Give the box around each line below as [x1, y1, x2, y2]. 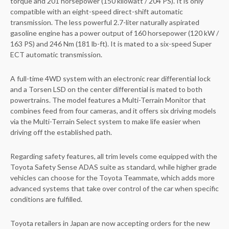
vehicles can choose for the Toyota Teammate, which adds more [10, 173, 215, 182]
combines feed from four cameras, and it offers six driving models [10, 106, 216, 115]
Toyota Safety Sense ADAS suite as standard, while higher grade [10, 162, 217, 171]
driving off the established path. [10, 127, 112, 136]
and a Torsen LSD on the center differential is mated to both [10, 84, 202, 94]
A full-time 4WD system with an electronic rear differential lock [10, 74, 211, 83]
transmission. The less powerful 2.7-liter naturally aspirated [10, 17, 199, 27]
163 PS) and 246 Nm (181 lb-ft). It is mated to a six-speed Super [10, 39, 212, 48]
